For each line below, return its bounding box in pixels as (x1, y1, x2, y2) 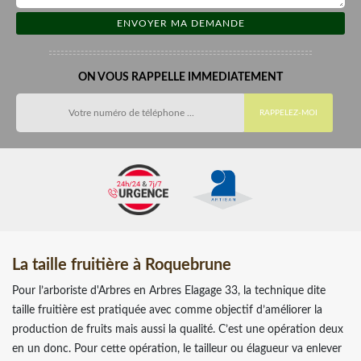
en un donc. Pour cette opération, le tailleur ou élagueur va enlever (12, 342, 342, 355)
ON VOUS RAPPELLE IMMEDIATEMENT (78, 72, 283, 83)
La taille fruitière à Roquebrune (12, 256, 231, 273)
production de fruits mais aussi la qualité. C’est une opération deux (12, 323, 343, 335)
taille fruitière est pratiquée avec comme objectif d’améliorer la (12, 304, 322, 316)
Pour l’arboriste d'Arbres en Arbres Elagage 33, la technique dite (12, 284, 326, 297)
